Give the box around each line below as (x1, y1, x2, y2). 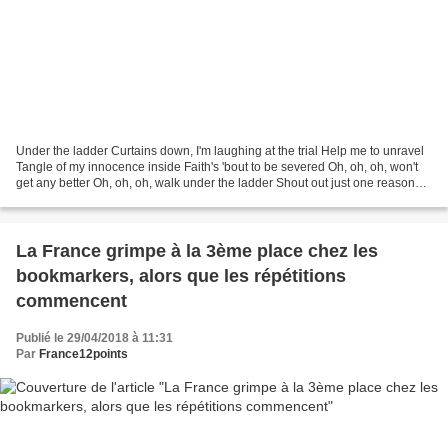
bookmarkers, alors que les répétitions (16, 266, 346, 287)
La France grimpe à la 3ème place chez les (16, 241, 378, 262)
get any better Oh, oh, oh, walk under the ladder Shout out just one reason (16, 176, 415, 191)
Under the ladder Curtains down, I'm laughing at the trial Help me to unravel (16, 144, 424, 159)
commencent (16, 291, 127, 312)
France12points (39, 347, 128, 362)
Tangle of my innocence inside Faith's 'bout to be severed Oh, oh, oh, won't (16, 160, 418, 175)
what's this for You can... (16, 192, 145, 207)
